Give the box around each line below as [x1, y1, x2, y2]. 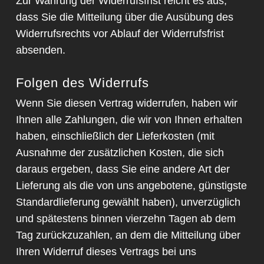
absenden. [15, 44, 65, 57]
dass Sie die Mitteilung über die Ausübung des [15, 11, 233, 24]
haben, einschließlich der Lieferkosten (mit [15, 130, 214, 143]
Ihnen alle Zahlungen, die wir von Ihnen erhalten [15, 114, 242, 126]
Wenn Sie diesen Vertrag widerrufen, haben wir [15, 97, 237, 110]
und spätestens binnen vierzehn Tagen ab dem [15, 213, 236, 225]
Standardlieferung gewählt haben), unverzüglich [15, 196, 240, 209]
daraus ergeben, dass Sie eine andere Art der [15, 163, 230, 176]
